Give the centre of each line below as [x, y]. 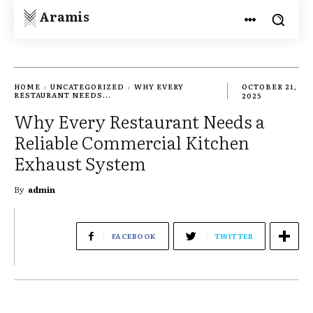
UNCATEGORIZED [87, 87]
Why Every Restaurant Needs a [139, 121]
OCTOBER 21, [269, 87]
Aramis [64, 16]
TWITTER [233, 235]
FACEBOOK [134, 235]
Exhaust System [80, 163]
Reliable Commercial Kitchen [132, 142]
